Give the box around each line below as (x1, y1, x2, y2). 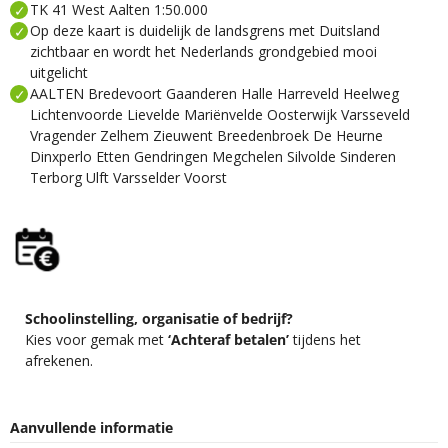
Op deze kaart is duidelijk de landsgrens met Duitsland (30, 20, 380, 40)
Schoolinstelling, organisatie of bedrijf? (25, 308, 293, 328)
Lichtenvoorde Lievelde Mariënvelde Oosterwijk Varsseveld (30, 104, 410, 124)
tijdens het (289, 329, 361, 349)
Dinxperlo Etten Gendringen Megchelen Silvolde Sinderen (30, 146, 396, 166)
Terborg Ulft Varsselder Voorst (30, 167, 227, 187)
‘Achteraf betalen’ (168, 329, 289, 349)
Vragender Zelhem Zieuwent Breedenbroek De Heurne (30, 125, 383, 145)
